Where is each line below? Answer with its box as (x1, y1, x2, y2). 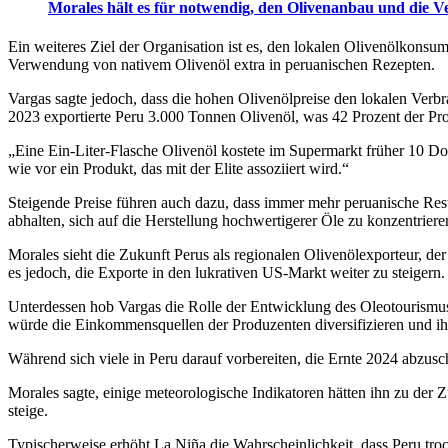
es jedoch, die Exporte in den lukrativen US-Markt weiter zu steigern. (8, 263, 445, 281)
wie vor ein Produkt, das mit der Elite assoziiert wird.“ (8, 159, 349, 177)
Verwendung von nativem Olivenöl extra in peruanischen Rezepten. (8, 55, 435, 73)
